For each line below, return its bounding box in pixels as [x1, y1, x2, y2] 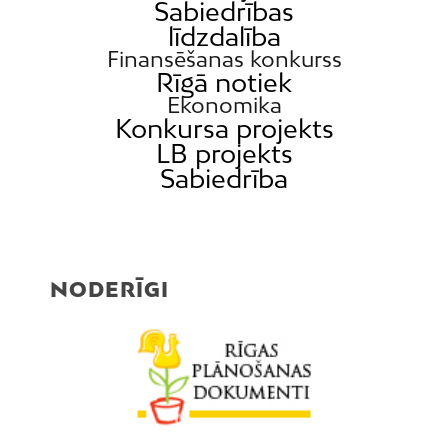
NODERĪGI [50, 277, 169, 302]
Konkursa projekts [114, 113, 334, 145]
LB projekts [155, 138, 293, 170]
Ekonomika [166, 92, 282, 119]
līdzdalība [167, 21, 281, 53]
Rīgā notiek [156, 67, 292, 99]
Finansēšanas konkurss [106, 46, 342, 73]
